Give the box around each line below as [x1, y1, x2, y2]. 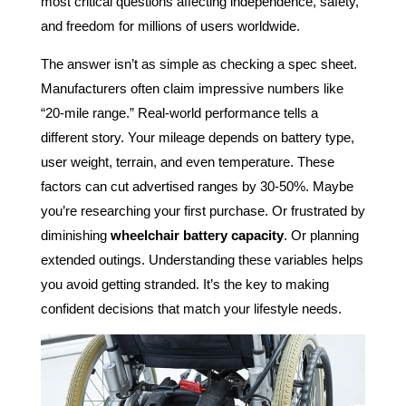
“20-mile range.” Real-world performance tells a [40, 105, 318, 121]
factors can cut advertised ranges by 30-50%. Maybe [40, 179, 353, 194]
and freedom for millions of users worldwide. [40, 18, 300, 34]
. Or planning [283, 227, 359, 243]
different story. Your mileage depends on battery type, [40, 130, 354, 145]
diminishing [40, 227, 111, 243]
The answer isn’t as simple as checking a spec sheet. [40, 56, 357, 72]
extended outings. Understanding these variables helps [40, 252, 363, 267]
